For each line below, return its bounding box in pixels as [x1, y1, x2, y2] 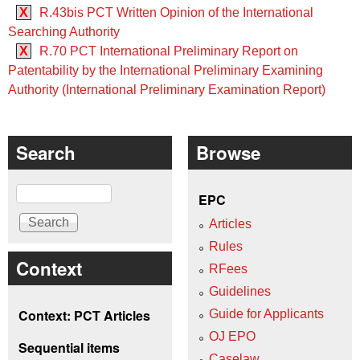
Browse [196, 139, 260, 166]
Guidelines [209, 284, 271, 299]
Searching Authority [8, 24, 120, 39]
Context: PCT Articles [18, 305, 150, 325]
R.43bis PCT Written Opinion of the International [39, 5, 313, 19]
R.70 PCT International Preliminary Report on [39, 43, 298, 58]
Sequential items [18, 337, 120, 357]
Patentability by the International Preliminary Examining [8, 63, 323, 77]
